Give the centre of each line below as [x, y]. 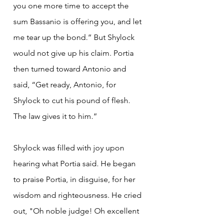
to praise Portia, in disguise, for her [75, 179]
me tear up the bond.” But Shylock [75, 37]
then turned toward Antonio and [71, 69]
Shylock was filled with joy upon [70, 147]
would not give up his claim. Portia [74, 53]
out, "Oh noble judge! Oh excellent [77, 211]
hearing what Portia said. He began [75, 163]
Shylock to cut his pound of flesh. [73, 100]
